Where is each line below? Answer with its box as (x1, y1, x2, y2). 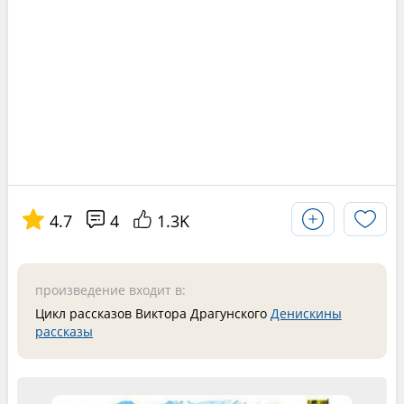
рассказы (34, 323, 93, 340)
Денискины (270, 305, 342, 322)
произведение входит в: (34, 281, 186, 298)
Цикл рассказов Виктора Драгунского (34, 305, 271, 322)
